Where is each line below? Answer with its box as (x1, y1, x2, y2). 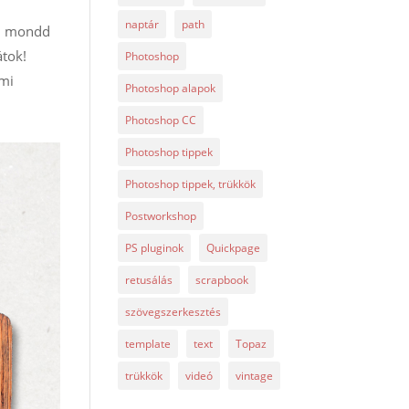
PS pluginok (124, 240, 184, 256)
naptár (124, 16, 159, 32)
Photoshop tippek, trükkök (124, 176, 256, 192)
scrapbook (194, 272, 248, 288)
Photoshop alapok (124, 80, 215, 96)
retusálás (124, 272, 173, 288)
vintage (235, 368, 273, 383)
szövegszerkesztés (124, 304, 221, 320)
